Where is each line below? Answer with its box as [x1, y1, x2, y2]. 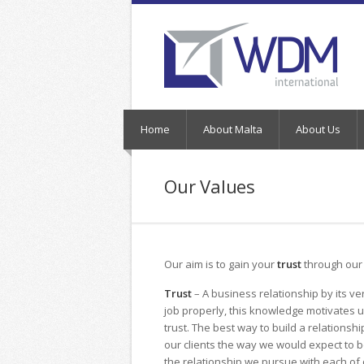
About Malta [203, 122, 262, 136]
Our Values [164, 174, 255, 198]
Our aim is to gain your [164, 257, 277, 271]
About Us [296, 122, 340, 136]
